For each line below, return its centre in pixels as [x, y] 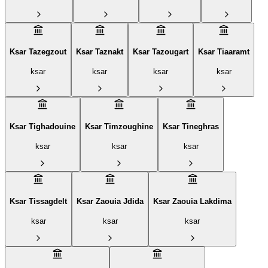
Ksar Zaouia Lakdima [192, 201]
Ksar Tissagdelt [38, 201]
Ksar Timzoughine [119, 127]
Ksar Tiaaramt [224, 52]
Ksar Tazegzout [38, 52]
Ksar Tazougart [161, 52]
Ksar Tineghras [191, 127]
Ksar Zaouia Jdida [110, 201]
